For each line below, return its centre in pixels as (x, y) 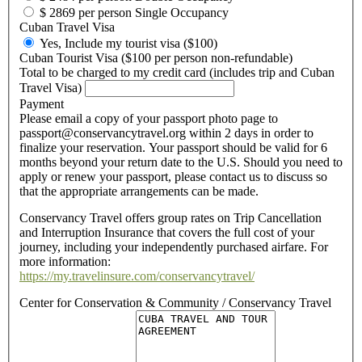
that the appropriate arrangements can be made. (139, 191)
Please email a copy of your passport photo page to (149, 118)
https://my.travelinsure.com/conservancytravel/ (137, 276)
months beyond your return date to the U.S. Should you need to (181, 162)
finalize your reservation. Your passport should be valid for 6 (173, 147)
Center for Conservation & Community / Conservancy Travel (175, 302)
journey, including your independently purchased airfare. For (174, 246)
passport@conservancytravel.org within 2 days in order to (166, 133)
